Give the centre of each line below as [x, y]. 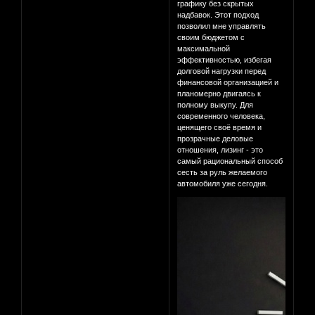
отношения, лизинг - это [220, 150]
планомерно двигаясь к [219, 94]
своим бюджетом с [211, 38]
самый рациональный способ [230, 161]
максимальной [204, 49]
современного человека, [221, 116]
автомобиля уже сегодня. [223, 184]
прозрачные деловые [216, 139]
